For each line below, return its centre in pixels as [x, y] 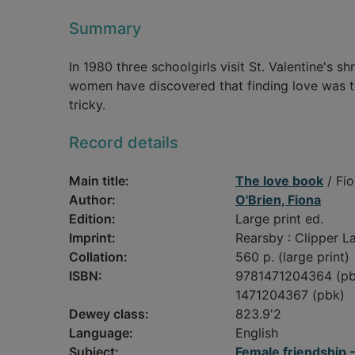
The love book [279, 181]
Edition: [92, 219]
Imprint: [92, 238]
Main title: [99, 181]
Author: [92, 200]
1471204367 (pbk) [290, 295]
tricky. [87, 105]
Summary [105, 29]
